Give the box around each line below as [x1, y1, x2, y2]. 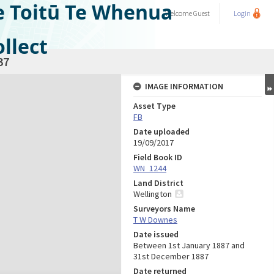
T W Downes [133, 214, 177, 225]
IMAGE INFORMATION [145, 81, 223, 92]
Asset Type [133, 100, 176, 111]
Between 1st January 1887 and [133, 240, 245, 251]
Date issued [133, 229, 179, 240]
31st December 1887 [133, 251, 209, 262]
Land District [133, 177, 183, 188]
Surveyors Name [133, 203, 195, 214]
